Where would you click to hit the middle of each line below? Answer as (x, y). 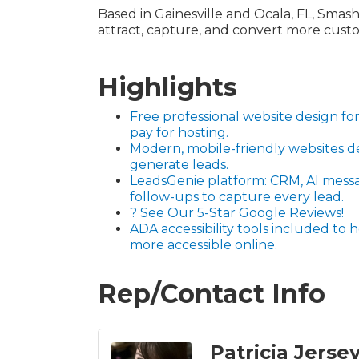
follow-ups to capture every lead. (237, 197)
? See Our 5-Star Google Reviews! (237, 213)
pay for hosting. (179, 133)
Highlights (167, 87)
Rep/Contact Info (212, 294)
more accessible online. (204, 245)
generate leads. (179, 165)
